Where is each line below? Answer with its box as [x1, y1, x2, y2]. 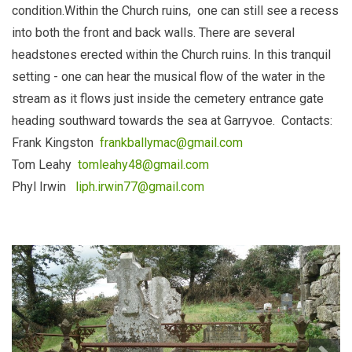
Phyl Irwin [12, 179, 75, 195]
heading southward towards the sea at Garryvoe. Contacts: [12, 113, 332, 129]
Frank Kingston [12, 135, 100, 151]
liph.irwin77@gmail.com [75, 179, 204, 195]
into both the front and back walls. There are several [12, 25, 295, 41]
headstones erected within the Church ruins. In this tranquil [12, 47, 331, 63]
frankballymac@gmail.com [100, 135, 243, 151]
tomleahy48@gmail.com [78, 157, 209, 173]
